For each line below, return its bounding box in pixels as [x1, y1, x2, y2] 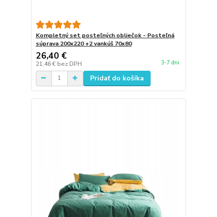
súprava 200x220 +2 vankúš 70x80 [35, 39, 132, 47]
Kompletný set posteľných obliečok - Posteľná [35, 31, 174, 39]
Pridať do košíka [90, 73, 144, 83]
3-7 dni [160, 59, 179, 67]
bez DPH [57, 60, 82, 68]
